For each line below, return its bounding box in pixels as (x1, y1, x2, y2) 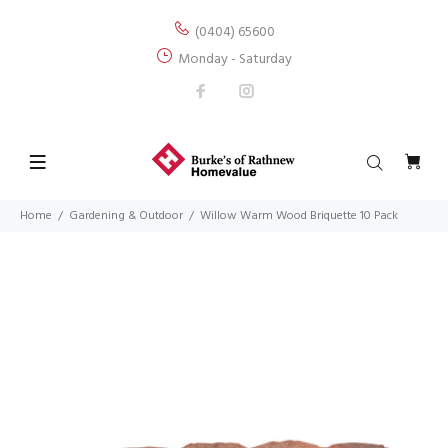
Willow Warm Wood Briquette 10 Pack (200, 206, 398, 226)
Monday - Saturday (178, 48, 292, 71)
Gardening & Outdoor (69, 206, 183, 226)
